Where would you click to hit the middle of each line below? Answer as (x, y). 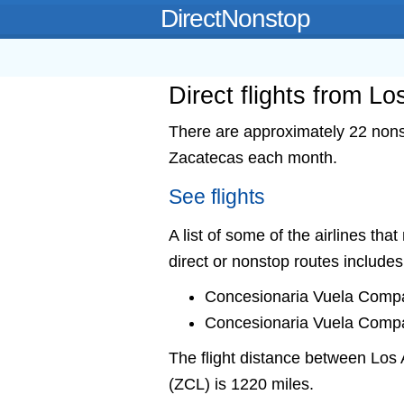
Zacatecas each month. (253, 158)
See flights (217, 197)
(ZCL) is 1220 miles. (241, 384)
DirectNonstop (235, 18)
